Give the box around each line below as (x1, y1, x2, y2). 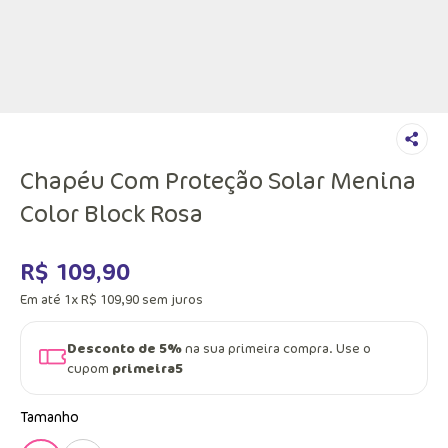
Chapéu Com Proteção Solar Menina (20, 163, 416, 196)
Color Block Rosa (20, 196, 203, 229)
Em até (20, 290, 64, 308)
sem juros (139, 290, 203, 308)
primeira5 (112, 359, 183, 377)
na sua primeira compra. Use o (182, 339, 371, 357)
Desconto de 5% (67, 339, 182, 357)
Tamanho (20, 407, 79, 426)
